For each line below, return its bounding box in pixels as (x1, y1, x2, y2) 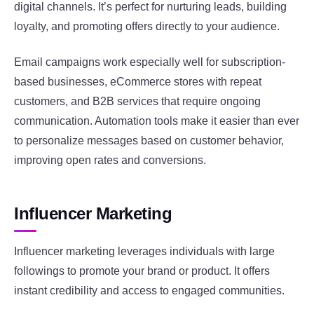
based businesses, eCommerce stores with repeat (14, 75, 261, 88)
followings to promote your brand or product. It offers (14, 264, 270, 277)
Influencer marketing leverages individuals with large (14, 245, 275, 257)
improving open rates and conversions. (14, 153, 206, 166)
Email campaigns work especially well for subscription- (14, 55, 285, 68)
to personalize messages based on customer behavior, (14, 134, 284, 146)
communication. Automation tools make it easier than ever (14, 114, 299, 127)
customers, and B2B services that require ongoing (14, 95, 261, 107)
